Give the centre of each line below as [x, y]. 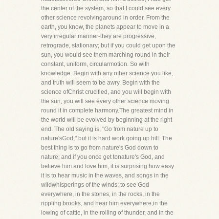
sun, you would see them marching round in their [106, 55]
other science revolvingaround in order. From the [105, 18]
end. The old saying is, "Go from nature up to [100, 129]
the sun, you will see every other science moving [105, 101]
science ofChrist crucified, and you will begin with [106, 92]
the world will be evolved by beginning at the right [107, 120]
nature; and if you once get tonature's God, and [103, 157]
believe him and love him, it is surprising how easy [108, 166]
